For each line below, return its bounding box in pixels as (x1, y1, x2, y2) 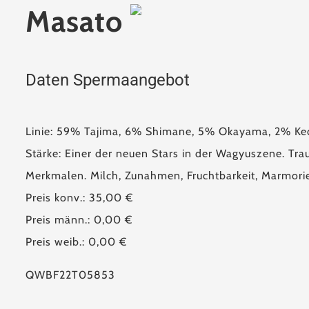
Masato (26, 3, 131, 39)
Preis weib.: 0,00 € (26, 235, 128, 248)
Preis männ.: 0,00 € (26, 213, 133, 226)
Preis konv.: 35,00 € (26, 191, 134, 204)
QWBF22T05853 (26, 268, 116, 281)
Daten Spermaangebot (26, 70, 190, 90)
